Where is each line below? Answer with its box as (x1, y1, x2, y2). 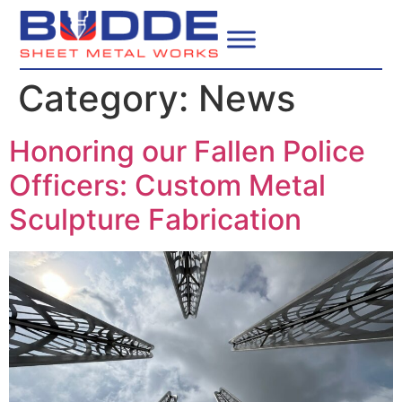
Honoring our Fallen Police (9, 133, 365, 169)
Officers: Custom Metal (9, 167, 326, 203)
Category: (18, 75, 198, 120)
